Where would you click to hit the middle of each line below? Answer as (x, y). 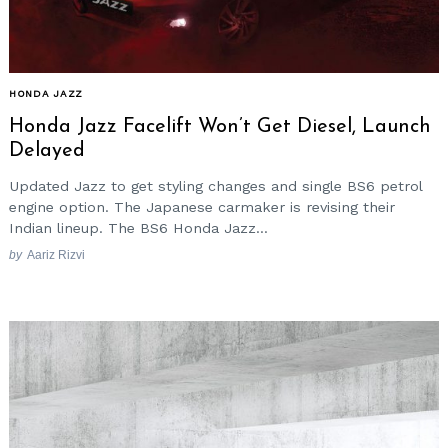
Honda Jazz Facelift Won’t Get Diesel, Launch (220, 126)
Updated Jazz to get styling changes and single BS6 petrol (215, 186)
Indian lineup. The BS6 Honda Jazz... (138, 228)
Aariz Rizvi (55, 254)
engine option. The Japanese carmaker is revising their (202, 207)
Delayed (47, 150)
